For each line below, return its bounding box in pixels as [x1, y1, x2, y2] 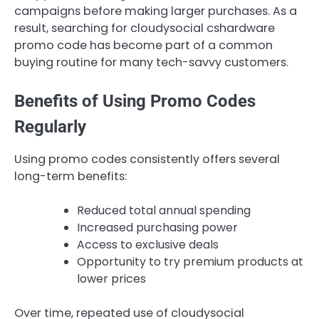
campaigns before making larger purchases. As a [14, 3, 297, 19]
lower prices [77, 271, 146, 288]
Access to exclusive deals [77, 236, 219, 253]
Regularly [14, 117, 86, 137]
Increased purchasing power [77, 219, 238, 236]
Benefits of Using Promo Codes [14, 91, 256, 112]
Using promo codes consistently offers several [14, 151, 280, 168]
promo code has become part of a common [14, 37, 273, 53]
